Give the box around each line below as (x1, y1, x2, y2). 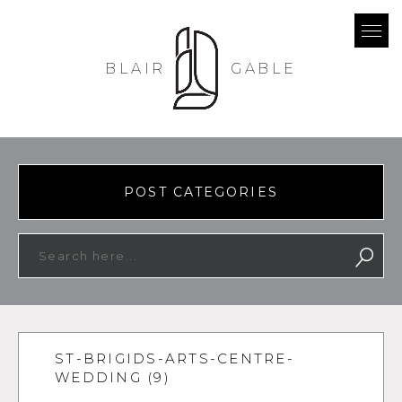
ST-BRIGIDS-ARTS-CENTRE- (55, 350, 294, 367)
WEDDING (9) (55, 369, 170, 386)
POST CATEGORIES (124, 184, 278, 200)
